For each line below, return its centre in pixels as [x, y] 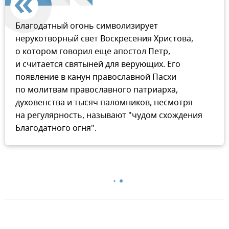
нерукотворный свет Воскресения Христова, [104, 39]
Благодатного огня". [56, 128]
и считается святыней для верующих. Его [98, 64]
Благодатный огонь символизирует [87, 26]
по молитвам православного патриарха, [97, 90]
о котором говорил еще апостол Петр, [93, 51]
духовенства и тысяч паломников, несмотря [104, 102]
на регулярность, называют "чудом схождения [109, 115]
